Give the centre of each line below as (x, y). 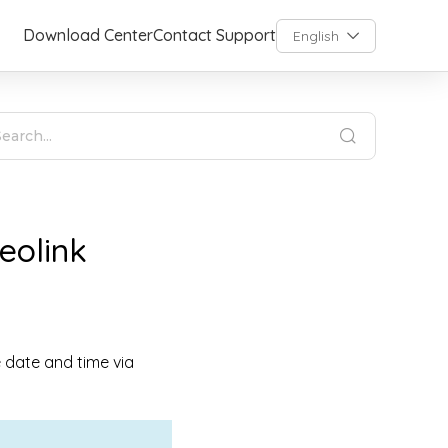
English (316, 35)
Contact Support (214, 35)
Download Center (88, 35)
